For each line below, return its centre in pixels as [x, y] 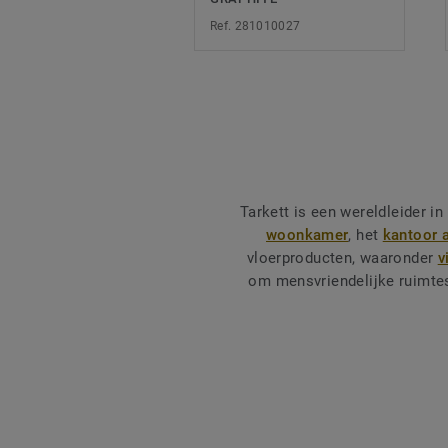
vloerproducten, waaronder [342, 258]
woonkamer [307, 235]
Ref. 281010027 [255, 26]
